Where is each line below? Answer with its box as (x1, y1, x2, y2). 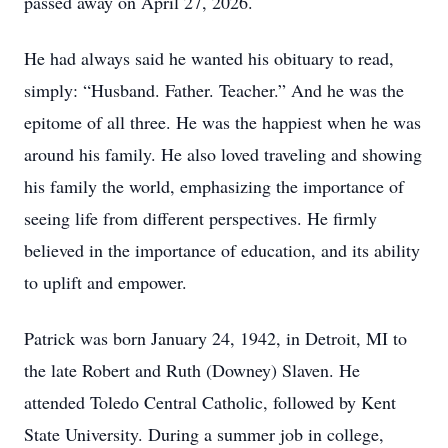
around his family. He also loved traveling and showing (24, 142, 422, 166)
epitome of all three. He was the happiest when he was (24, 110, 421, 134)
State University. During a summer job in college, (24, 422, 384, 446)
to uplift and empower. (24, 270, 187, 294)
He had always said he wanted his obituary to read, (24, 46, 394, 70)
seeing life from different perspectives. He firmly (24, 206, 377, 230)
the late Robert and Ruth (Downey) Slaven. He (24, 358, 360, 382)
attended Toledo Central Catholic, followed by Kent (24, 390, 396, 414)
